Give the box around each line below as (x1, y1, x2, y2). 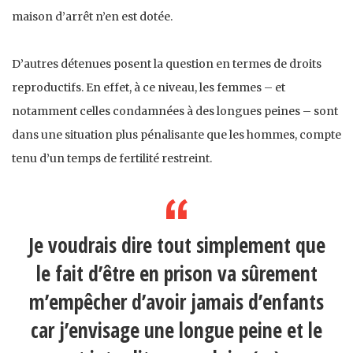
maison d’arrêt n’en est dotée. (12, 9, 173, 24)
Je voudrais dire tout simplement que (28, 231, 325, 260)
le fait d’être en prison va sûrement (35, 259, 318, 288)
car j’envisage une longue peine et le (31, 316, 322, 345)
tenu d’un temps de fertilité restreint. (12, 151, 212, 166)
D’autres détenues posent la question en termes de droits (12, 57, 321, 72)
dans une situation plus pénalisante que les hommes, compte (12, 128, 341, 143)
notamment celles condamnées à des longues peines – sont (12, 104, 338, 119)
